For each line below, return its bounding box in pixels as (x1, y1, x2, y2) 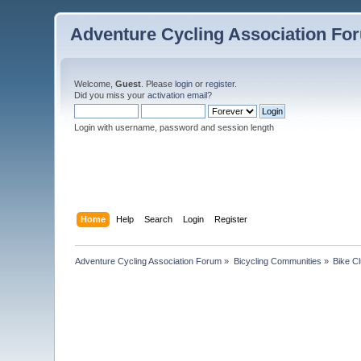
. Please (141, 79, 176, 89)
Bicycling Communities (233, 255, 322, 266)
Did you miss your (74, 90, 148, 100)
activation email (147, 90, 208, 100)
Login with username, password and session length (74, 122, 275, 132)
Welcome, (74, 79, 116, 89)
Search (143, 214, 172, 224)
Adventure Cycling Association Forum (75, 255, 222, 266)
